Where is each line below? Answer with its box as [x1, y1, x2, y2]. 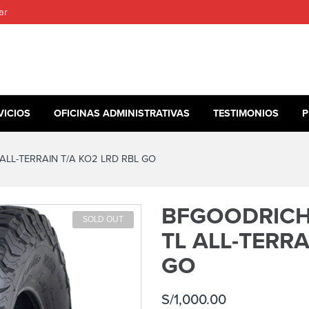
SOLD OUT [83, 215, 123, 225]
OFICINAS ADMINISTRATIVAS [54, 108, 190, 119]
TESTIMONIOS [213, 108, 279, 119]
